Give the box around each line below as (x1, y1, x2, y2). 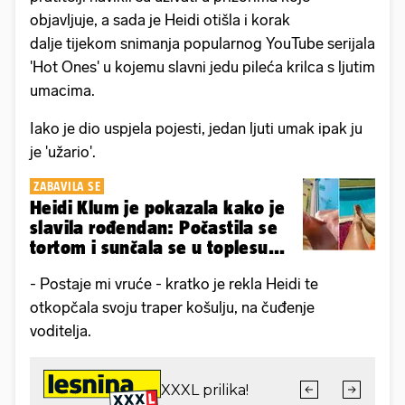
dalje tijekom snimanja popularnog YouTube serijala (30, 33, 375, 52)
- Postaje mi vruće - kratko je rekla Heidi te (30, 274, 318, 293)
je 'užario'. (30, 142, 99, 161)
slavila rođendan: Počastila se (30, 216, 278, 238)
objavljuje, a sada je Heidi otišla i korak (30, 10, 290, 29)
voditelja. (30, 321, 95, 340)
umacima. (30, 80, 99, 99)
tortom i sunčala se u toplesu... (30, 236, 286, 258)
